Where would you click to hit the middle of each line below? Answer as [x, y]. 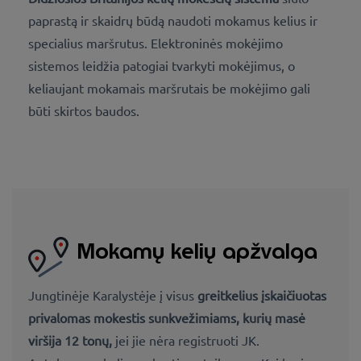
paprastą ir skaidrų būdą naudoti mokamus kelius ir [173, 21]
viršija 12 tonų [68, 340]
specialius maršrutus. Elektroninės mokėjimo [156, 43]
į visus [178, 295]
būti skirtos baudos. [84, 111]
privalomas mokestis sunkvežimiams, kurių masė [167, 317]
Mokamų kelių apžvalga [197, 251]
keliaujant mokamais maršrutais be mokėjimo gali [169, 88]
